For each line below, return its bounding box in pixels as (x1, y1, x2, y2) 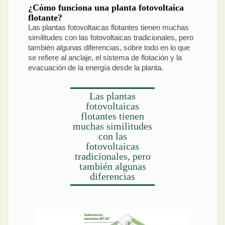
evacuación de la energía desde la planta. (28, 63, 163, 72)
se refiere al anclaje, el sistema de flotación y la (28, 53, 182, 62)
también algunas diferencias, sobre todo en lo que (28, 43, 190, 52)
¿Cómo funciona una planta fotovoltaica (28, 3, 184, 13)
